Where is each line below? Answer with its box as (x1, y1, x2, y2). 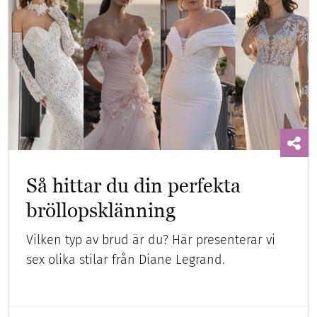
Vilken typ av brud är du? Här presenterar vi (26, 232, 276, 248)
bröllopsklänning (26, 199, 176, 222)
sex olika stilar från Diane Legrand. (26, 252, 226, 268)
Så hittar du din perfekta (26, 174, 241, 197)
